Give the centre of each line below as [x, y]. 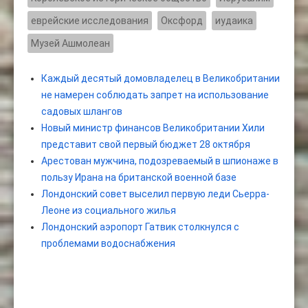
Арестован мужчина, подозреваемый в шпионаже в [160, 161]
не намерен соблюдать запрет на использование [155, 95]
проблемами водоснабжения [108, 244]
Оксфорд [182, 21]
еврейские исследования [90, 21]
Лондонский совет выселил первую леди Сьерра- [155, 194]
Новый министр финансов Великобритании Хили [153, 128]
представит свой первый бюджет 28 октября [146, 145]
